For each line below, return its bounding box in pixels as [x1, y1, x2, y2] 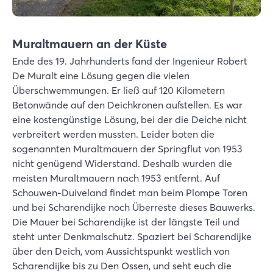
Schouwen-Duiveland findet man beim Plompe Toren [12, 186, 247, 199]
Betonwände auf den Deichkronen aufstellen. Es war [12, 98, 243, 111]
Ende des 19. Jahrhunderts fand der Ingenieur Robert [12, 54, 247, 67]
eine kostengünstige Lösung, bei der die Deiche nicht [12, 113, 247, 126]
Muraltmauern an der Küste [12, 35, 167, 51]
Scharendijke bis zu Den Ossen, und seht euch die [12, 259, 232, 272]
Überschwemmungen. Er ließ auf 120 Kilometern [12, 83, 225, 96]
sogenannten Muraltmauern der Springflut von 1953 [12, 142, 243, 155]
